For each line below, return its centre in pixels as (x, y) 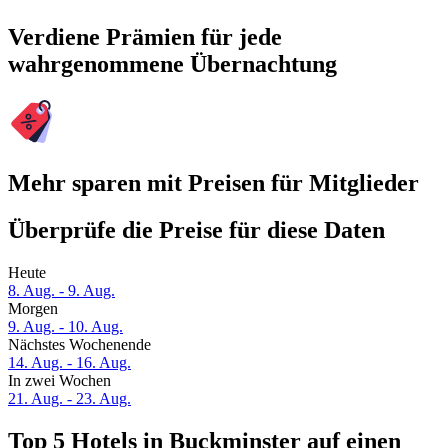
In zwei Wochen (59, 381)
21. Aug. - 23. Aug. (69, 399)
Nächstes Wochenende (79, 345)
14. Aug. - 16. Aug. (69, 363)
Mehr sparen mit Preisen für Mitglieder (213, 183)
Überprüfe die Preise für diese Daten (196, 230)
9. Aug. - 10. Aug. (65, 327)
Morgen (33, 309)
